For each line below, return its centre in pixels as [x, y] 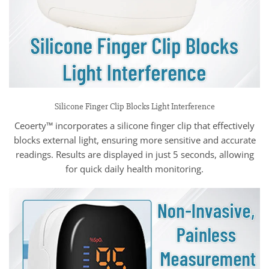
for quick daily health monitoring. [134, 169]
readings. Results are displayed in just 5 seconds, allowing [134, 155]
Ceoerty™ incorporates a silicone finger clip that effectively [134, 126]
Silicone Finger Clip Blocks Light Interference [134, 106]
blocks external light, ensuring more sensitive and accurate [134, 140]
